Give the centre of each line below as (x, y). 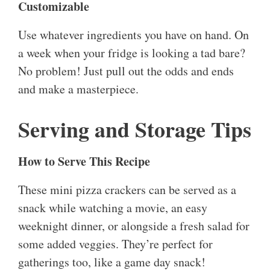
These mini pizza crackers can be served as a (127, 190)
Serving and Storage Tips (135, 129)
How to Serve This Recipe (84, 162)
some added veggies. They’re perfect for (115, 244)
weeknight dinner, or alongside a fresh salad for (134, 226)
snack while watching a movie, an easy (113, 208)
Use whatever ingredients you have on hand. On (133, 35)
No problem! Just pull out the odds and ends (126, 71)
